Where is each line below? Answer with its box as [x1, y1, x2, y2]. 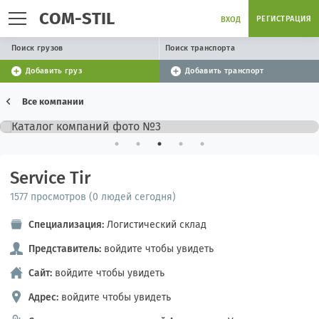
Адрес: [28, 291, 58, 303]
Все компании [22, 96, 84, 107]
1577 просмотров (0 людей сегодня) [10, 191, 176, 203]
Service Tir [10, 168, 90, 188]
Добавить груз [26, 66, 82, 75]
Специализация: [28, 219, 104, 231]
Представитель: [28, 243, 101, 255]
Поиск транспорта [165, 43, 235, 53]
